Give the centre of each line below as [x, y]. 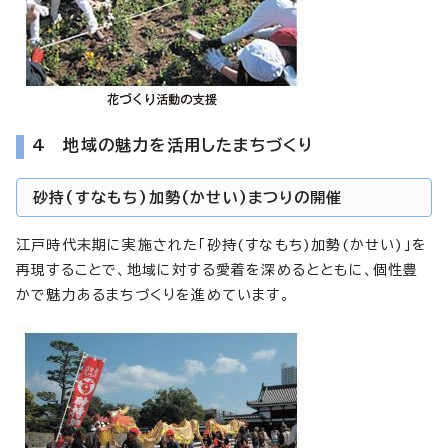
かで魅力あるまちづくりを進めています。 [153, 294]
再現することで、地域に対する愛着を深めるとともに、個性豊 [217, 269]
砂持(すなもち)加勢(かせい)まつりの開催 [188, 197]
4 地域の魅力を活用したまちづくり [173, 144]
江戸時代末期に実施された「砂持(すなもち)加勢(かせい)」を [222, 244]
